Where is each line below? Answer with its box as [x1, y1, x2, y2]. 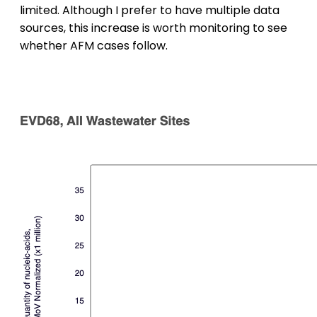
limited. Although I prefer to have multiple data [20, 1, 279, 18]
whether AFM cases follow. [20, 37, 168, 54]
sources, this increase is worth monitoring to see [20, 19, 287, 36]
